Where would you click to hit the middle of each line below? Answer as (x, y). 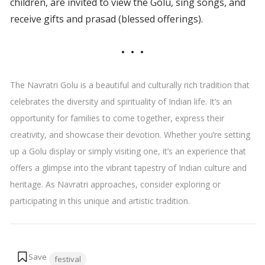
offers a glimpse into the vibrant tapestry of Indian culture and (128, 168)
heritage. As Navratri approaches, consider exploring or (115, 185)
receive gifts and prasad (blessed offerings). (106, 19)
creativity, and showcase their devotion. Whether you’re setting (130, 135)
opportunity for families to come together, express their (117, 118)
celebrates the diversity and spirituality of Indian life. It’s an (121, 102)
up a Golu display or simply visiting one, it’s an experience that (128, 151)
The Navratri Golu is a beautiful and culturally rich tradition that (130, 85)
